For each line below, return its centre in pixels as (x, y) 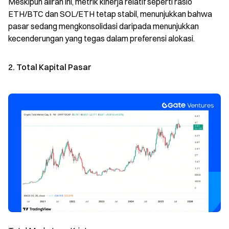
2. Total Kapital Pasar (50, 67)
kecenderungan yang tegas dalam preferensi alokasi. (101, 38)
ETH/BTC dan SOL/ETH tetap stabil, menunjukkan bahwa (110, 14)
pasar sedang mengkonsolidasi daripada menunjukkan (104, 26)
